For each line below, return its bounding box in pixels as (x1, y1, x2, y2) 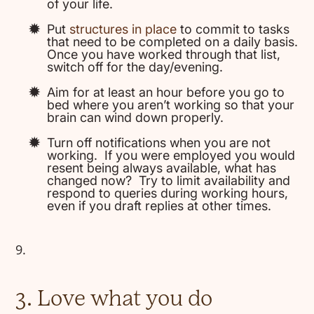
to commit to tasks (177, 20, 290, 39)
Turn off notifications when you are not (47, 133, 271, 152)
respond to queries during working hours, (47, 184, 289, 203)
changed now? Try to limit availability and (47, 171, 291, 190)
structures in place (69, 20, 177, 39)
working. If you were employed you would (47, 146, 296, 165)
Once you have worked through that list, (47, 45, 281, 64)
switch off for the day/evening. (47, 57, 224, 76)
